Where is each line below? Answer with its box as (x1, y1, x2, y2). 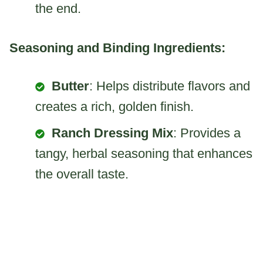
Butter (52, 78, 89, 93)
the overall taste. (35, 166, 129, 181)
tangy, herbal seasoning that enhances (35, 146, 252, 161)
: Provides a (173, 125, 241, 140)
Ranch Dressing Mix (52, 125, 173, 140)
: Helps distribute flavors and (89, 78, 250, 93)
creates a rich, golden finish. (35, 99, 194, 114)
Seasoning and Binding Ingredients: (9, 40, 225, 55)
